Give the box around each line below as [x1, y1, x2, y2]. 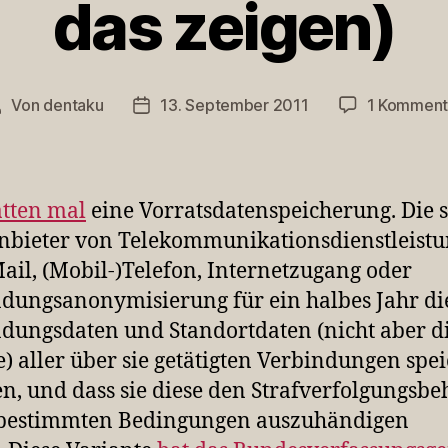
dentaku [43, 94, 104, 115]
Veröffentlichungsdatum [140, 96, 318, 117]
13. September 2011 [160, 94, 309, 115]
